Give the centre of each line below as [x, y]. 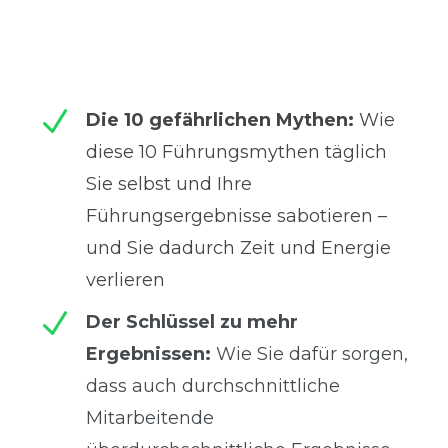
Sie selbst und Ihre [169, 184]
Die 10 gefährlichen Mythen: [220, 120]
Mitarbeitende [150, 418]
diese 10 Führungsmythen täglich [236, 152]
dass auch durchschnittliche [213, 386]
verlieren [125, 280]
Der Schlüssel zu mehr [192, 322]
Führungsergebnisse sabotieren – [236, 216]
